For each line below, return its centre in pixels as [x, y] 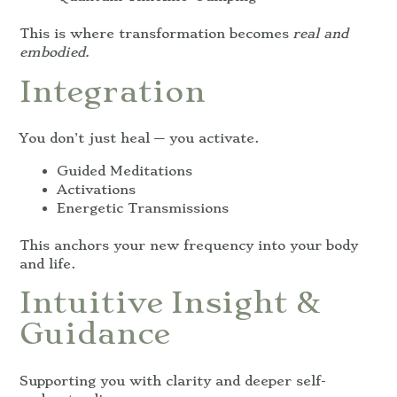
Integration [113, 91]
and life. [47, 264]
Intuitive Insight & [170, 303]
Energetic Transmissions [143, 208]
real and [320, 34]
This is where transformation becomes [156, 34]
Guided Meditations [125, 171]
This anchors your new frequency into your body [189, 245]
